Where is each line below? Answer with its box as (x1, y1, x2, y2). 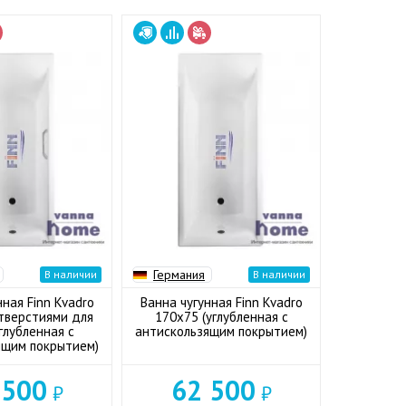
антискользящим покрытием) (135, 323, 307, 340)
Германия (153, 266, 205, 283)
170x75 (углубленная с (154, 308, 288, 325)
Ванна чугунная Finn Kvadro (140, 294, 303, 311)
